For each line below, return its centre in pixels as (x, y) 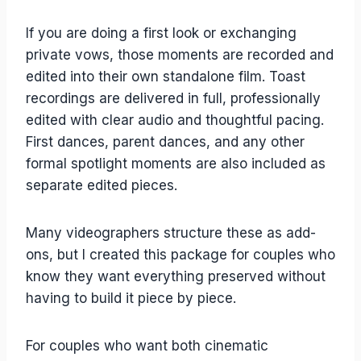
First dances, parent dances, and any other (165, 142)
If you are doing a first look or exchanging (161, 33)
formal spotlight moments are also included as (176, 164)
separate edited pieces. (102, 185)
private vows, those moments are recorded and (180, 55)
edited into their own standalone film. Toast (166, 77)
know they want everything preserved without (176, 276)
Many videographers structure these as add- (171, 233)
